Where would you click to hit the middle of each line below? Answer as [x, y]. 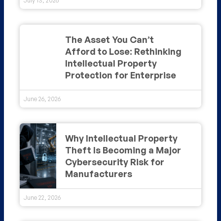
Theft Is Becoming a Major [123, 150]
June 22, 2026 [42, 197]
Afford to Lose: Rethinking [123, 51]
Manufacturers [98, 173]
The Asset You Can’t [109, 39]
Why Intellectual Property [121, 138]
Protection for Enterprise [120, 75]
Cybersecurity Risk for [114, 162]
